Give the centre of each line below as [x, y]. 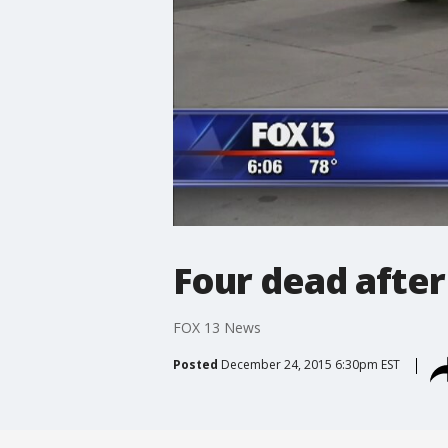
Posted [195, 364]
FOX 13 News [216, 327]
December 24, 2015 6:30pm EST [310, 364]
